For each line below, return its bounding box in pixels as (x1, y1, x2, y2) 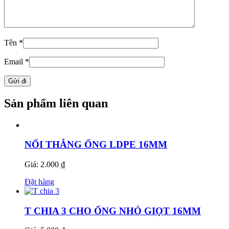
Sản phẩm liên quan (4, 96, 108, 110)
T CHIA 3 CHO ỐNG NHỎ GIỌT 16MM (25, 205, 201, 216)
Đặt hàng (25, 177, 54, 186)
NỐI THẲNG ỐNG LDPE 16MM (25, 139, 167, 150)
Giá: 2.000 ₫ (25, 159, 65, 169)
